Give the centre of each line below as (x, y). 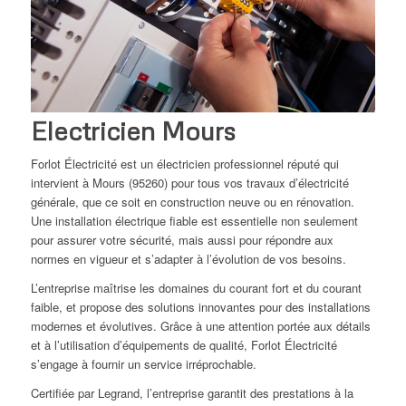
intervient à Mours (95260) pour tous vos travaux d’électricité (189, 182)
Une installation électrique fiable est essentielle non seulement (194, 220)
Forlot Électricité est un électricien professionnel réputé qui (184, 163)
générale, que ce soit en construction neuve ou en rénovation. (192, 201)
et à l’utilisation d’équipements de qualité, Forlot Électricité (184, 344)
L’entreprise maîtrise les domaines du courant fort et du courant (196, 287)
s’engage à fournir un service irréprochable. (143, 363)
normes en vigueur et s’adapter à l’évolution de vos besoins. (188, 258)
